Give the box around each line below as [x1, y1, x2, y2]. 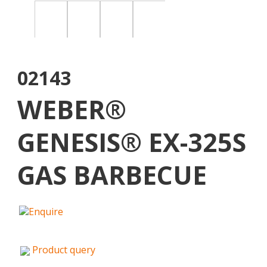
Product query [32, 243, 95, 256]
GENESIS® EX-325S [17, 125, 246, 160]
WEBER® [17, 92, 126, 127]
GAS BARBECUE [17, 157, 207, 193]
